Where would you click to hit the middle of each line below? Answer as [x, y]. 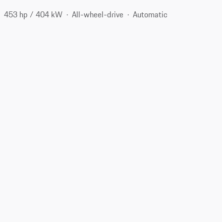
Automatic [150, 14]
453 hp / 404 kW [33, 14]
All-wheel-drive [98, 14]
